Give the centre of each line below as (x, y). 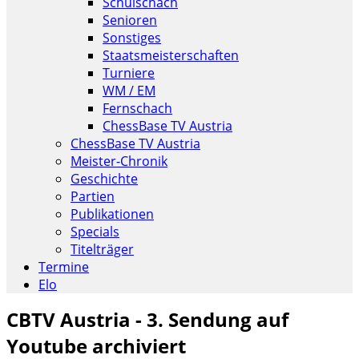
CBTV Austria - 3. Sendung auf (147, 319)
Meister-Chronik (119, 161)
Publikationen (112, 214)
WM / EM (129, 91)
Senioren (130, 20)
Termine (64, 267)
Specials (95, 232)
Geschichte (104, 179)
